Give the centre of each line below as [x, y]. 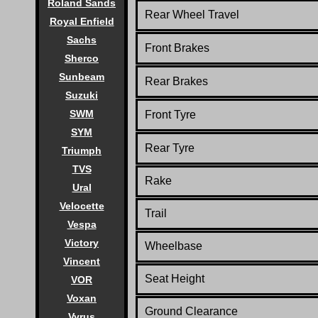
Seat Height [175, 278]
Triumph [82, 150]
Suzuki [82, 95]
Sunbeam [82, 77]
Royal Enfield [82, 21]
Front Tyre [170, 114]
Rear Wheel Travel [192, 14]
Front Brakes [177, 48]
